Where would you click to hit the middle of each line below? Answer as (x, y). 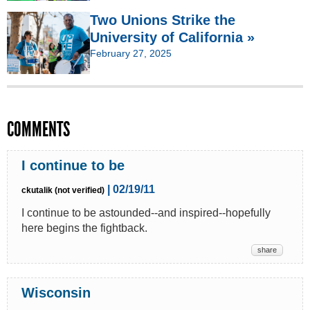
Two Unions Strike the (163, 20)
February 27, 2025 (131, 53)
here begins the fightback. (84, 228)
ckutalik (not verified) (63, 190)
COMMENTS (38, 129)
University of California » (172, 37)
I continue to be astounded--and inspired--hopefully (146, 212)
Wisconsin (56, 292)
